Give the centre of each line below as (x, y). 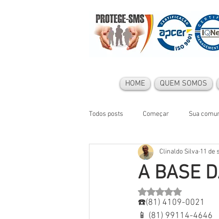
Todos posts (106, 114)
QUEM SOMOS (184, 83)
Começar (156, 114)
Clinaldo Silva (179, 152)
